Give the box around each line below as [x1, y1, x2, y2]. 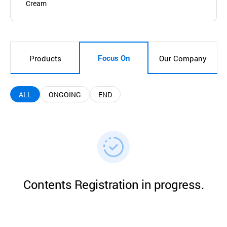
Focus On [98, 53, 130, 63]
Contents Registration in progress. [23, 176, 204, 193]
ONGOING [49, 89, 81, 99]
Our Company [159, 53, 207, 63]
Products [29, 53, 61, 63]
